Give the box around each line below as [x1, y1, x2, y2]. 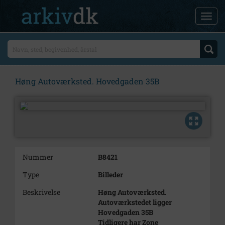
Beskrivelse [23, 187, 60, 197]
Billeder [98, 170, 123, 179]
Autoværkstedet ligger [98, 197, 172, 207]
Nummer [23, 152, 53, 162]
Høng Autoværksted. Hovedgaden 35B [15, 76, 159, 86]
